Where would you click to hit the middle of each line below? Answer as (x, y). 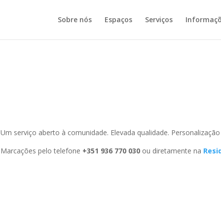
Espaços (118, 19)
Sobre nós (75, 19)
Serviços (159, 19)
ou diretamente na (172, 150)
